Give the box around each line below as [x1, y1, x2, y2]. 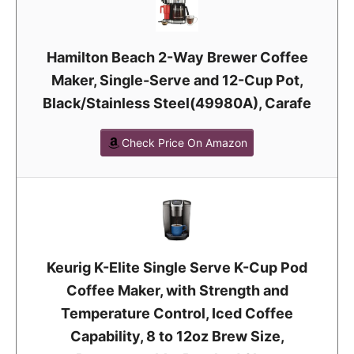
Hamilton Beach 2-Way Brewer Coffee [46, 48, 308, 66]
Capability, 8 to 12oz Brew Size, [70, 327, 284, 345]
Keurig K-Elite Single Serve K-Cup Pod [47, 258, 307, 276]
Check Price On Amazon [122, 135, 247, 149]
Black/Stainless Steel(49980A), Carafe [43, 94, 311, 111]
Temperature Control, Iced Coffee [61, 304, 293, 322]
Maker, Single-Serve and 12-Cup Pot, [51, 71, 303, 88]
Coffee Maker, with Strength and [66, 281, 288, 299]
